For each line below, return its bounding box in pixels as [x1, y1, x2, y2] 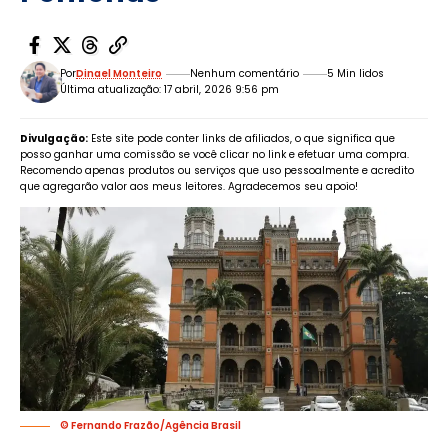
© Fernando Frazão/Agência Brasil [60, 418, 241, 434]
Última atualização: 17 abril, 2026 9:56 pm [60, 82, 280, 98]
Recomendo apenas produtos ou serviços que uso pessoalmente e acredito [20, 163, 414, 179]
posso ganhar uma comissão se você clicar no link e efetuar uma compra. [20, 147, 409, 163]
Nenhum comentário [190, 66, 300, 82]
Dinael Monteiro [76, 66, 163, 82]
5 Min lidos [327, 66, 385, 82]
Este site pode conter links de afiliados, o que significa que [88, 131, 395, 147]
